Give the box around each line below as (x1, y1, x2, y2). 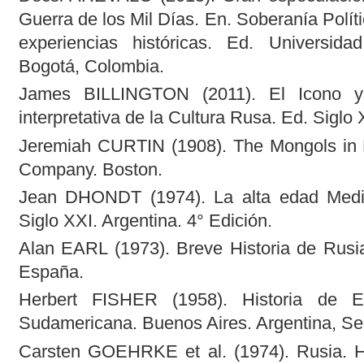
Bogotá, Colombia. (18, 56, 164, 77)
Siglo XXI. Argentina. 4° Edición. (18, 210, 272, 231)
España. (18, 262, 84, 283)
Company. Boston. (18, 158, 162, 180)
